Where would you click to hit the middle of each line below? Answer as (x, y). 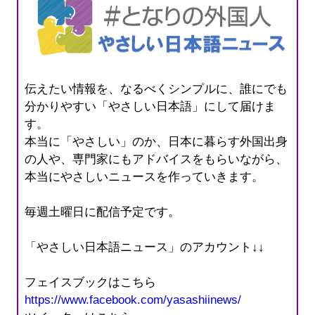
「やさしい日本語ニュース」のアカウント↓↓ (145, 247)
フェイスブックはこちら (97, 282)
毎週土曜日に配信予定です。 (103, 212)
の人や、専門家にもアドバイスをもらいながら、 (156, 159)
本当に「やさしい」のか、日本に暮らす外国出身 (156, 141)
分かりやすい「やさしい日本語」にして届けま (150, 106)
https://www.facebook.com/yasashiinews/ (133, 300)
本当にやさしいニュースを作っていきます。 (144, 176)
